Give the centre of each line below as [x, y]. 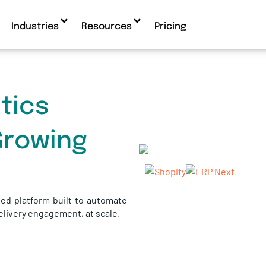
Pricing [170, 26]
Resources [106, 26]
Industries [35, 26]
